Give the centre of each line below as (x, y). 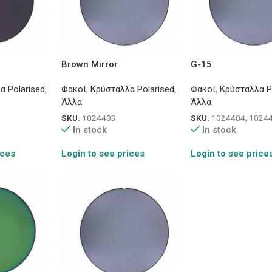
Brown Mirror (89, 65)
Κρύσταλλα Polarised (132, 90)
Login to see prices (103, 153)
